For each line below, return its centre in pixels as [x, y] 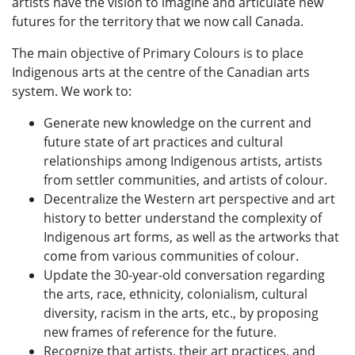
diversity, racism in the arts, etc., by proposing [181, 313]
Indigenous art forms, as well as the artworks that [191, 237]
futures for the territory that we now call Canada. [158, 21]
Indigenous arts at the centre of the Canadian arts [161, 72]
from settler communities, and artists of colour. [185, 179]
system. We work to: [72, 91]
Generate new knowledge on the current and [177, 122]
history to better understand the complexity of [183, 218]
